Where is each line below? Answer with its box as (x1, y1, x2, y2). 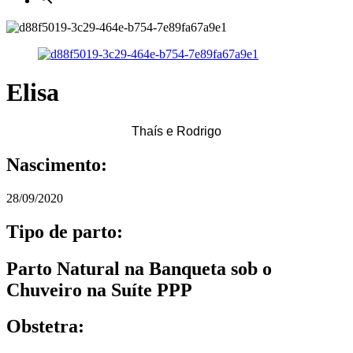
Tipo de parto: (6, 221, 123, 242)
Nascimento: (6, 154, 107, 175)
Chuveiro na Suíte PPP (6, 279, 192, 300)
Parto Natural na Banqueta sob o (6, 258, 272, 279)
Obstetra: (6, 316, 84, 337)
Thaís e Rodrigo (132, 124, 221, 138)
